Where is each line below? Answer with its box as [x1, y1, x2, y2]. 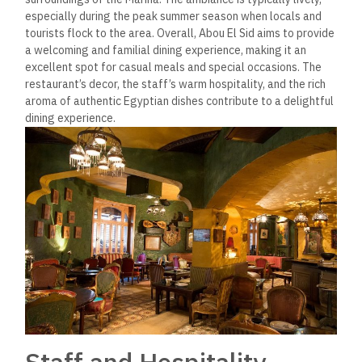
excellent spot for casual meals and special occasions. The [25, 59, 322, 74]
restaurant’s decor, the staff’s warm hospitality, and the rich [25, 76, 326, 91]
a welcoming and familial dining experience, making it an [25, 42, 307, 57]
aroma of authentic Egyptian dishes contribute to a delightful [25, 93, 335, 108]
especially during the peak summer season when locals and [25, 8, 322, 23]
